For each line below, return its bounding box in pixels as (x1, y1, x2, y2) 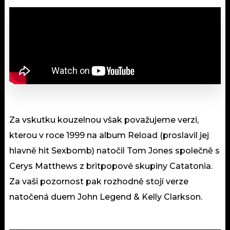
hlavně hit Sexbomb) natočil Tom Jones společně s (9, 145, 220, 156)
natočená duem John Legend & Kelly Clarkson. (9, 191, 202, 202)
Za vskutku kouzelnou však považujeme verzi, (9, 114, 199, 125)
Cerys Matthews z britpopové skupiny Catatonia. (9, 161, 213, 171)
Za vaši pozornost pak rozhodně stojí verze (9, 176, 188, 186)
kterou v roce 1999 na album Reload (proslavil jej (9, 130, 209, 140)
